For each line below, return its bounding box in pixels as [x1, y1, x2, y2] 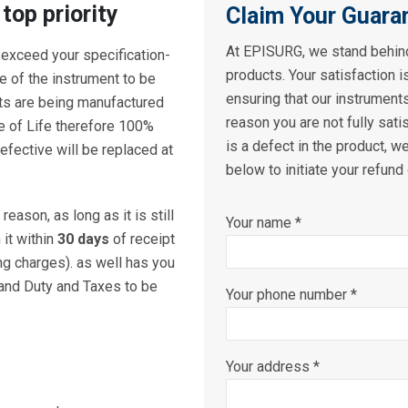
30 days [54, 229, 109, 248]
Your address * [226, 357, 320, 375]
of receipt [109, 229, 175, 248]
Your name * [226, 213, 301, 231]
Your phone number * [226, 285, 357, 303]
